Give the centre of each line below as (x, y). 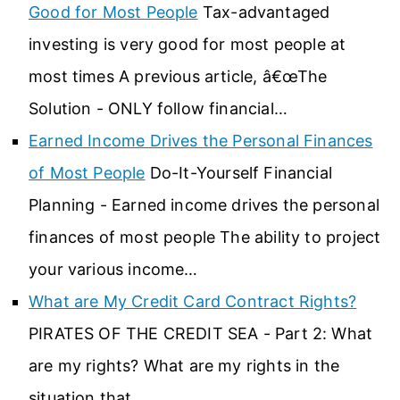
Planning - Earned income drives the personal (204, 204)
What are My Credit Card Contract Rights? (193, 301)
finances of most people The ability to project (205, 237)
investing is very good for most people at (187, 44)
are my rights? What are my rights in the (184, 365)
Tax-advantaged (264, 12)
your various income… (113, 269)
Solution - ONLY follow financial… (158, 108)
